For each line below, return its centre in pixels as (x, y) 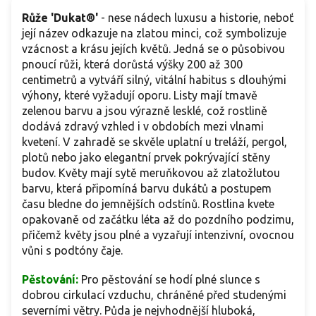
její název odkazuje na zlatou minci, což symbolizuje (154, 34)
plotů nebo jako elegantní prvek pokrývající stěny (146, 158)
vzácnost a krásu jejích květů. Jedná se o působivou (153, 49)
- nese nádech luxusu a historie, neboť (196, 18)
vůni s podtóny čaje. (72, 251)
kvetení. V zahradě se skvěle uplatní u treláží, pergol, (154, 142)
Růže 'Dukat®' (60, 18)
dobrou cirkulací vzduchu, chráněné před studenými (154, 295)
